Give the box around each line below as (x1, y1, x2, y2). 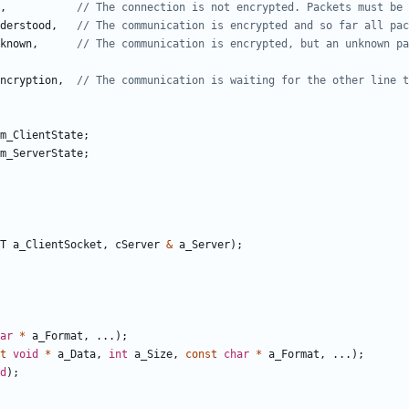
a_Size (134, 348, 173, 362)
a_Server (179, 238, 230, 252)
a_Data (58, 348, 96, 362)
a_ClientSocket (13, 238, 102, 252)
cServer (115, 238, 160, 252)
